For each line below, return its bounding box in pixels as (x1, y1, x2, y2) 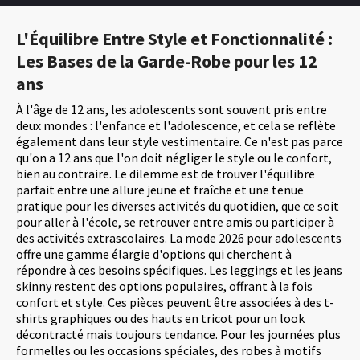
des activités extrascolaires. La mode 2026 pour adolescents (16, 229, 342, 246)
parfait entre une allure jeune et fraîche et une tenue (16, 181, 304, 198)
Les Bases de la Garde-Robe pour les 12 (16, 49, 317, 72)
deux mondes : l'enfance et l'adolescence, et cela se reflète (16, 117, 336, 133)
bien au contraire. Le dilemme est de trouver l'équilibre (16, 165, 315, 182)
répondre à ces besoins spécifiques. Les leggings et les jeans (16, 261, 342, 278)
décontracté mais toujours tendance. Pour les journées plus (16, 325, 341, 342)
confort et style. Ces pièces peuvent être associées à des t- (16, 293, 334, 310)
